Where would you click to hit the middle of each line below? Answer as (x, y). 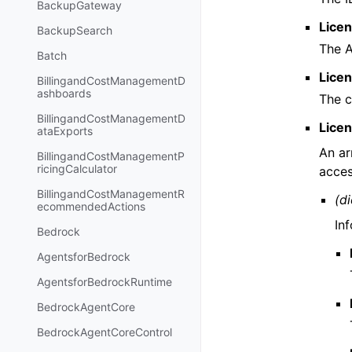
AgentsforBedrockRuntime (104, 282)
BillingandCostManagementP (111, 156)
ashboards (64, 93)
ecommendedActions (91, 207)
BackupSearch (75, 31)
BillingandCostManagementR (111, 194)
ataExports (65, 131)
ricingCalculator (77, 169)
